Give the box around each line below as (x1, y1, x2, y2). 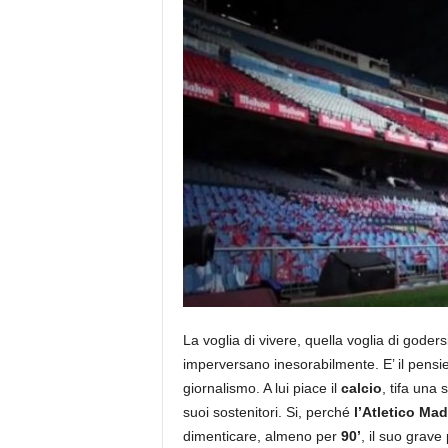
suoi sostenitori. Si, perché (182, 404, 354, 420)
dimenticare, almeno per (182, 428, 341, 444)
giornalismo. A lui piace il (182, 380, 341, 396)
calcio (340, 380, 382, 396)
